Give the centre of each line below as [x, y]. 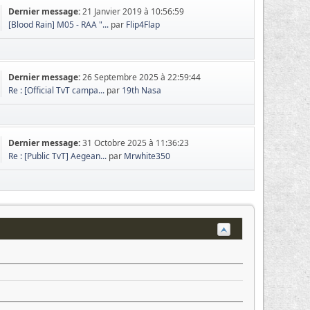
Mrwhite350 [147, 156]
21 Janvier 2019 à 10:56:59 [134, 11]
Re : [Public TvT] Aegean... [58, 156]
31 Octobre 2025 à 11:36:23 [136, 143]
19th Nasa [142, 90]
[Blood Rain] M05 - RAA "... [59, 25]
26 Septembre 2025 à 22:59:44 [142, 77]
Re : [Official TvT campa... [57, 90]
